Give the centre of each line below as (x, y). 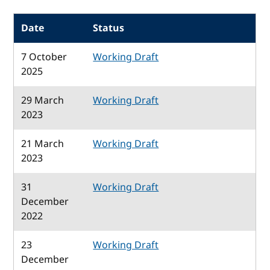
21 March (43, 144)
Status (109, 28)
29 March (43, 100)
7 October (44, 57)
